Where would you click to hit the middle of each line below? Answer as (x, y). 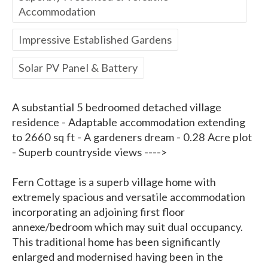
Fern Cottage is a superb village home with (114, 182)
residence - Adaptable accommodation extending (129, 122)
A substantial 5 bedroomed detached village (117, 107)
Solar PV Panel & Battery (78, 68)
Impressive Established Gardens (95, 40)
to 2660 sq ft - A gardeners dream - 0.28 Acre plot (132, 137)
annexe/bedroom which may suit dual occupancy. (127, 227)
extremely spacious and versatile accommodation (129, 197)
